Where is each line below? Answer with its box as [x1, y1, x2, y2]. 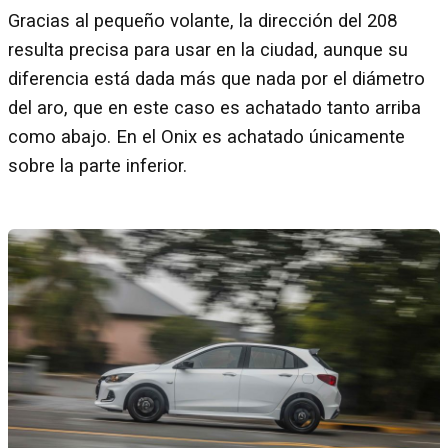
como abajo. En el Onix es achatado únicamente [8, 126, 405, 149]
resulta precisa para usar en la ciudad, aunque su [8, 39, 408, 62]
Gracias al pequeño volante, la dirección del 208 [8, 10, 397, 33]
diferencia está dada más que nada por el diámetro [8, 68, 425, 91]
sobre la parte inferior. [8, 155, 187, 178]
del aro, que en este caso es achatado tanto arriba [8, 97, 421, 120]
